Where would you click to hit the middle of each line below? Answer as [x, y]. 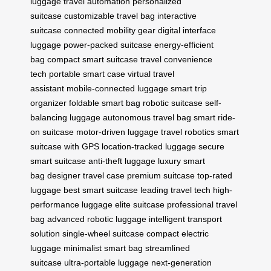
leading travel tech [175, 190]
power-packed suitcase [108, 44]
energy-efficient [184, 44]
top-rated [215, 175]
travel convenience [176, 59]
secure [211, 146]
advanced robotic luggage [97, 219]
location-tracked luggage [149, 146]
